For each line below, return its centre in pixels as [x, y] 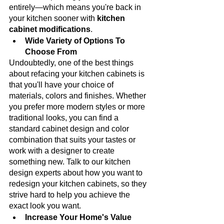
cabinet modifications [50, 29]
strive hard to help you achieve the [70, 194]
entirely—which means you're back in [76, 7]
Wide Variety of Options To [76, 40]
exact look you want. [46, 205]
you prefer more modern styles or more [78, 106]
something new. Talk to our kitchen [71, 161]
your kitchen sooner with [53, 18]
